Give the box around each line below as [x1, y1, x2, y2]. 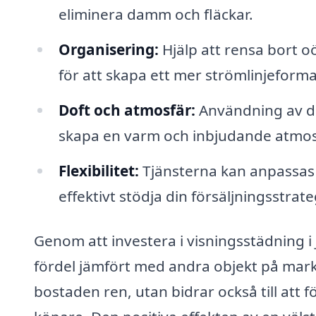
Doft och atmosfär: [58, 99, 195, 120]
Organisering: [58, 39, 159, 59]
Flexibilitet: [58, 160, 139, 181]
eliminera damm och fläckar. [58, 4, 253, 24]
